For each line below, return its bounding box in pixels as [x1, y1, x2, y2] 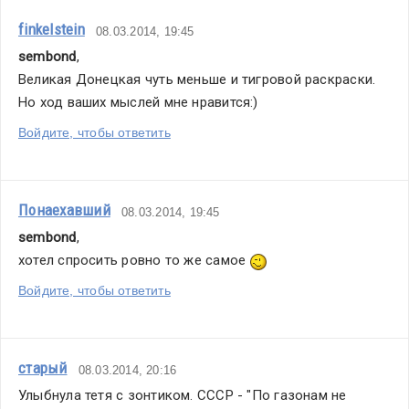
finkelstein [18, 20, 85, 39]
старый [18, 359, 68, 378]
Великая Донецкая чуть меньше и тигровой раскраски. [18, 71, 376, 89]
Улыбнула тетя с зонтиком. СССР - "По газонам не [18, 387, 347, 404]
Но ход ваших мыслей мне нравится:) [18, 94, 258, 111]
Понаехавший [18, 201, 110, 220]
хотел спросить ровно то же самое [18, 252, 250, 269]
